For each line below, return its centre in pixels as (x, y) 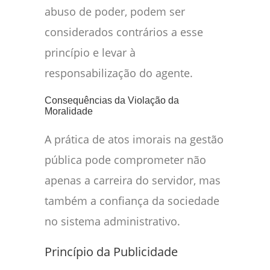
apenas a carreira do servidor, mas (133, 181)
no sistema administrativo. (112, 221)
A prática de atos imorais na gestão (134, 140)
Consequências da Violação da (112, 101)
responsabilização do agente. (119, 73)
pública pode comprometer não (125, 160)
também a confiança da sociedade (132, 201)
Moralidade (69, 111)
